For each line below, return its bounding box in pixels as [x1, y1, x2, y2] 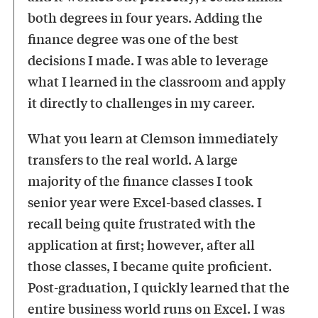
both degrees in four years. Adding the [28, 6, 263, 27]
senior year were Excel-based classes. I [28, 191, 263, 212]
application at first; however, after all [28, 234, 256, 254]
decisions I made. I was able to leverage [28, 49, 269, 70]
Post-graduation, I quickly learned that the [28, 276, 290, 297]
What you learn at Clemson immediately [28, 127, 278, 148]
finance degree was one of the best [28, 28, 239, 48]
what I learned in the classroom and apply [28, 70, 286, 91]
